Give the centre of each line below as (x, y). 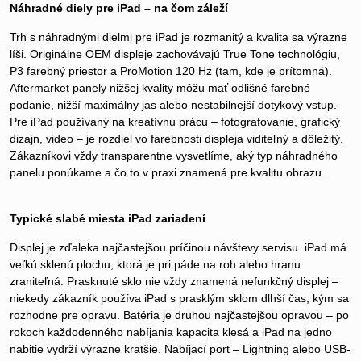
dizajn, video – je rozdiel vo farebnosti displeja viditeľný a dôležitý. (176, 139)
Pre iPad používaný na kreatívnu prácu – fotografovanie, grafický (175, 122)
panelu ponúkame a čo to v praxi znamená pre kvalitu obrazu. (167, 173)
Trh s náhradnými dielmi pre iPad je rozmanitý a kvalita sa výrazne (178, 37)
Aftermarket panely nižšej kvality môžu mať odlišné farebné (160, 88)
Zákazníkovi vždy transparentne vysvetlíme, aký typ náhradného (174, 156)
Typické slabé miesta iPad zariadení (108, 219)
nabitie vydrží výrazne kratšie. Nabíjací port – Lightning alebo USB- (180, 349)
